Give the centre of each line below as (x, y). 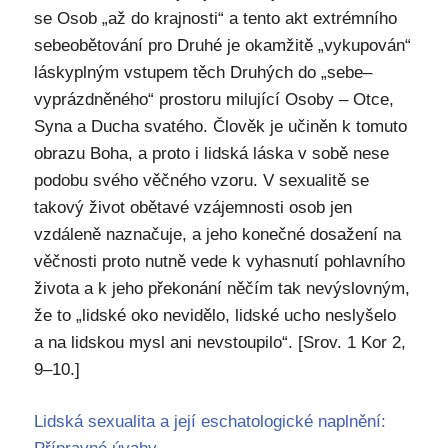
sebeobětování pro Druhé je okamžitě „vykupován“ (222, 45)
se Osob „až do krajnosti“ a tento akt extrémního (215, 18)
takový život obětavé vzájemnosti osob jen (192, 207)
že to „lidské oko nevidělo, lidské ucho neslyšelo (214, 315)
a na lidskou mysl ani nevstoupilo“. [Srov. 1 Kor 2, (219, 342)
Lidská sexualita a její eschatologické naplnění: (209, 421)
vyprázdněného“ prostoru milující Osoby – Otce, (213, 99)
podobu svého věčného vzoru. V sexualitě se (201, 180)
